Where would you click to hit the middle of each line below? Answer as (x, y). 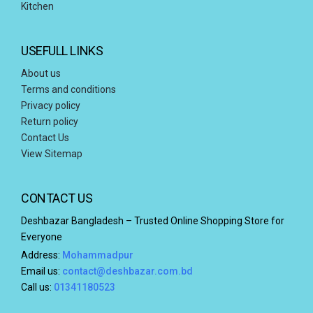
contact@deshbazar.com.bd (128, 271)
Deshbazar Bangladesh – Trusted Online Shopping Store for (153, 221)
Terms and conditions (68, 90)
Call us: (37, 287)
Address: (42, 255)
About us (41, 74)
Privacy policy (51, 106)
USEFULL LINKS (62, 51)
